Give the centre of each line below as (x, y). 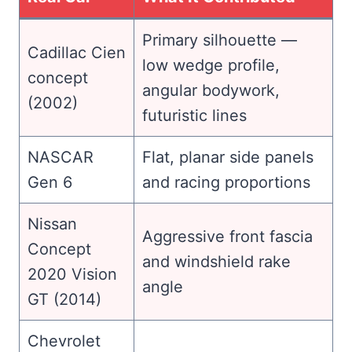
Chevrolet (64, 341)
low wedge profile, (211, 65)
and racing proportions (226, 182)
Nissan (52, 224)
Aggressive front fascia (227, 236)
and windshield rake (216, 261)
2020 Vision (72, 274)
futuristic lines (194, 115)
